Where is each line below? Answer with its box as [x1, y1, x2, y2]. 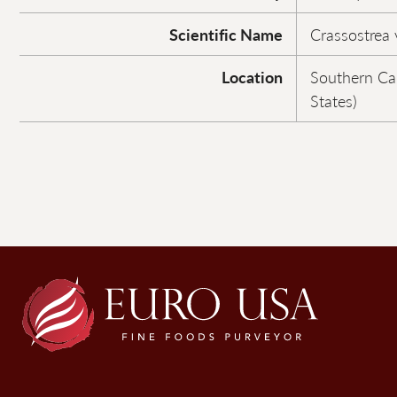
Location [222, 66, 283, 88]
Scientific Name [169, 23, 283, 45]
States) [310, 90, 357, 112]
